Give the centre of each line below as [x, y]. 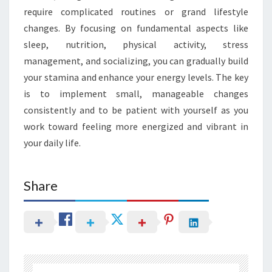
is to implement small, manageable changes [136, 93]
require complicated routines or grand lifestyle [136, 11]
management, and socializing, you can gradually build [136, 60]
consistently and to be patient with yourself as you [136, 110]
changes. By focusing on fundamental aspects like [136, 28]
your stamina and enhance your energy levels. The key [136, 77]
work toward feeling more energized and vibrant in [136, 126]
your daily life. [52, 142]
